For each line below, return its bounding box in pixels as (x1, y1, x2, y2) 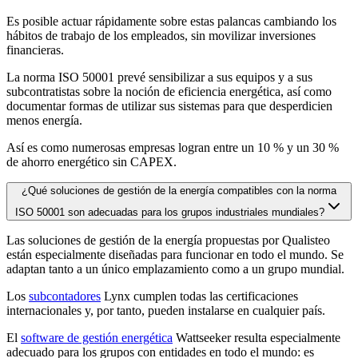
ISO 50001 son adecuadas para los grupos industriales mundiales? (14, 206, 324, 219)
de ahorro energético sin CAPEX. (6, 155, 177, 169)
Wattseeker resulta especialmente (173, 331, 340, 345)
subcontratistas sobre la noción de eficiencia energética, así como (6, 85, 332, 99)
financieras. (6, 43, 64, 58)
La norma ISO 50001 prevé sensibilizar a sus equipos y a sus (6, 70, 312, 85)
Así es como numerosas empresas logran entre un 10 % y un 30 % (6, 141, 339, 155)
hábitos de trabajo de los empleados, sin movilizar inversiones (6, 29, 316, 43)
